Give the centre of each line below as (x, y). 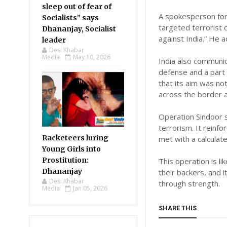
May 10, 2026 (92, 57)
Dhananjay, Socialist (79, 29)
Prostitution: (65, 160)
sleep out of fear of (77, 7)
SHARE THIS (178, 208)
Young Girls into (71, 149)
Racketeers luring (75, 138)
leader (54, 40)
